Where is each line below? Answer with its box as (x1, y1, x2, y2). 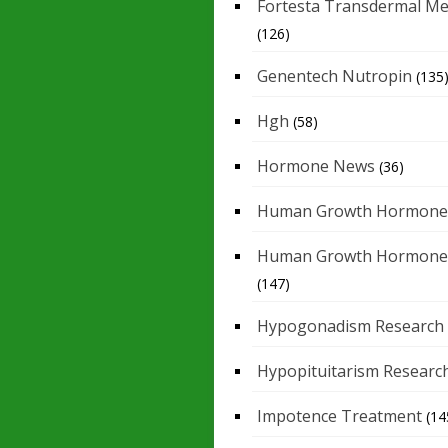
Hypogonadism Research (257, 315, 444, 338)
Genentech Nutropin (257, 65, 412, 88)
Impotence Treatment (257, 405, 422, 428)
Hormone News (257, 155, 375, 178)
